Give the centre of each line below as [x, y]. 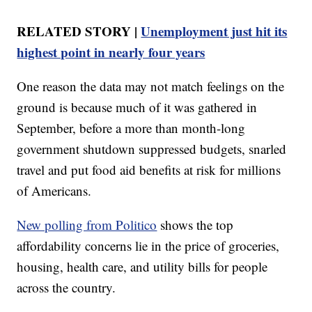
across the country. [67, 287]
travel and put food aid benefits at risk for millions [149, 169]
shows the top [195, 224]
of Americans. [54, 190]
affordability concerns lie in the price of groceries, [148, 245]
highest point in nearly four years [111, 52]
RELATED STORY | [79, 31]
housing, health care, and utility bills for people [142, 266]
